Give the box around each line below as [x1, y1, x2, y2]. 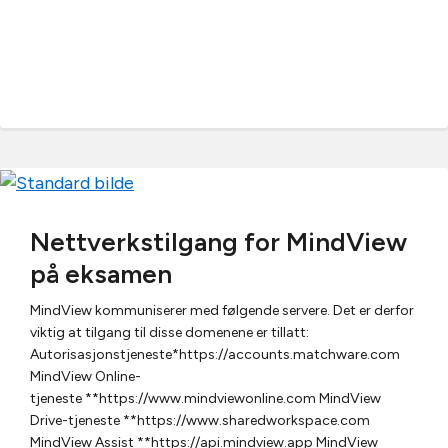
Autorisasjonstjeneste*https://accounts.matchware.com [30, 345, 400, 363]
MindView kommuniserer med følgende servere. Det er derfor [30, 301, 414, 319]
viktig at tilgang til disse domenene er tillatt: [30, 323, 309, 341]
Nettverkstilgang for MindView [30, 225, 407, 258]
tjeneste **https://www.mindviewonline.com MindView [30, 389, 381, 407]
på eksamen [30, 257, 172, 290]
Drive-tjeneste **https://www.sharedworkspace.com [30, 411, 370, 429]
